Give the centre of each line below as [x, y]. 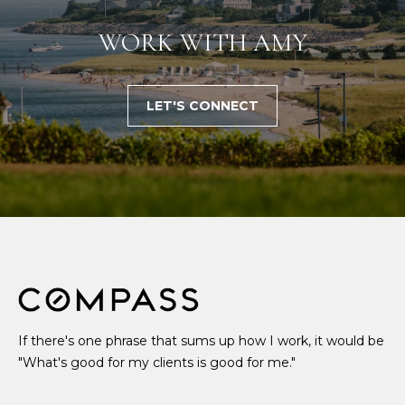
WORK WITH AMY [202, 42]
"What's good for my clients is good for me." [157, 363]
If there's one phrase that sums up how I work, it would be [201, 341]
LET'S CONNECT [202, 105]
